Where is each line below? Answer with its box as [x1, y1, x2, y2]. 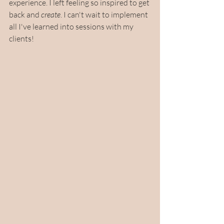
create [41, 9, 60, 19]
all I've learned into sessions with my [9, 21, 135, 31]
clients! [9, 33, 34, 43]
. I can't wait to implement [60, 9, 149, 19]
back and [9, 9, 41, 19]
